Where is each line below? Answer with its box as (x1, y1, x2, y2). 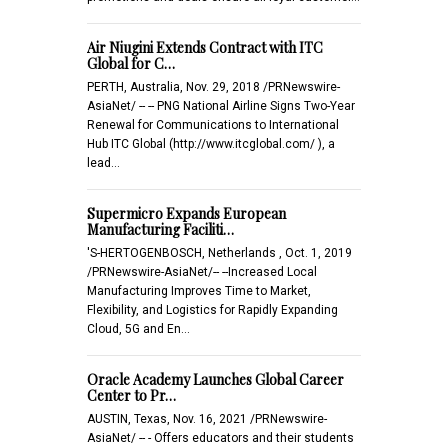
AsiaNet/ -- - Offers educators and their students (87, 430, 354, 445)
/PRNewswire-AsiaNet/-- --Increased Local (87, 264, 317, 279)
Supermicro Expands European (87, 203, 286, 223)
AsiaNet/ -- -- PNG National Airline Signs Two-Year (87, 98, 355, 113)
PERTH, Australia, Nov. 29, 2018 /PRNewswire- (87, 79, 340, 94)
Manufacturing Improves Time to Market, (87, 283, 311, 298)
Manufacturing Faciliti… (87, 219, 234, 239)
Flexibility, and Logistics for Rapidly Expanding (87, 302, 338, 317)
